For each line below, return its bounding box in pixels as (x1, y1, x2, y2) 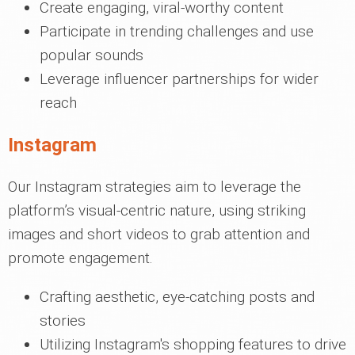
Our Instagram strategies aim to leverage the (8, 177, 301, 196)
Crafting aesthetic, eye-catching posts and (40, 288, 315, 306)
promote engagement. (8, 249, 153, 267)
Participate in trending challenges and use (40, 22, 314, 40)
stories (40, 311, 86, 330)
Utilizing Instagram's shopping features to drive (40, 335, 346, 353)
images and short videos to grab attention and (8, 225, 310, 243)
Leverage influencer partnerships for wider (40, 70, 319, 88)
